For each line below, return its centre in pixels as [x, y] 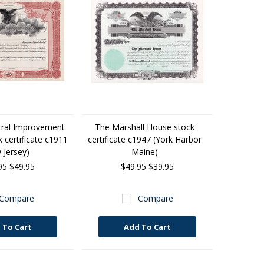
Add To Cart [148, 227]
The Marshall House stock [144, 127]
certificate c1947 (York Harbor [144, 139]
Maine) [144, 152]
